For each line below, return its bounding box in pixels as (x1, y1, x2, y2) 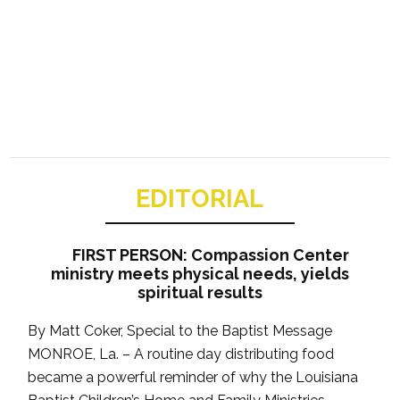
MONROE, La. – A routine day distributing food (28, 345, 335, 362)
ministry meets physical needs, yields (51, 263, 349, 283)
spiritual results (137, 282, 262, 302)
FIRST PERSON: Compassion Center (72, 245, 349, 264)
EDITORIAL (136, 184, 264, 212)
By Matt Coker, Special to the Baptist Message (28, 321, 333, 339)
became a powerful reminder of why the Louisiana (28, 368, 359, 386)
